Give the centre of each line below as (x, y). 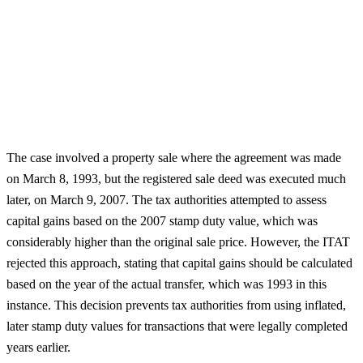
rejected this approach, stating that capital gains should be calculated (179, 263)
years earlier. (38, 347)
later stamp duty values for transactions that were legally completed (177, 326)
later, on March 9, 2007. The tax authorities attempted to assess (167, 199)
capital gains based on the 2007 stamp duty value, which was (162, 220)
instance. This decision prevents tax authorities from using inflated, (176, 305)
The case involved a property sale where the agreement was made (174, 157)
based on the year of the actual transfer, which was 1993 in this (167, 284)
